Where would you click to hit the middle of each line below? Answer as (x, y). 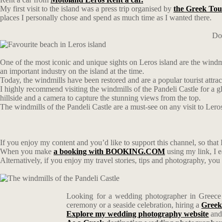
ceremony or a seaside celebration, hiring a (134, 205)
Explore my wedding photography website (138, 214)
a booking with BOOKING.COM (109, 151)
